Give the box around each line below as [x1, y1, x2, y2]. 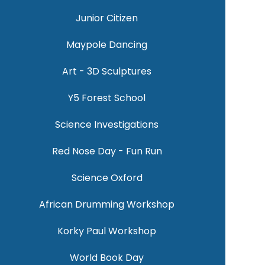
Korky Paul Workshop [57, 224, 157, 238]
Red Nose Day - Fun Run [51, 144, 162, 159]
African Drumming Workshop [39, 198, 175, 212]
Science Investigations [55, 118, 159, 132]
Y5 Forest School [68, 91, 146, 105]
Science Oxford [71, 171, 143, 185]
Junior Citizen [76, 11, 138, 25]
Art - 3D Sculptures [62, 64, 152, 79]
